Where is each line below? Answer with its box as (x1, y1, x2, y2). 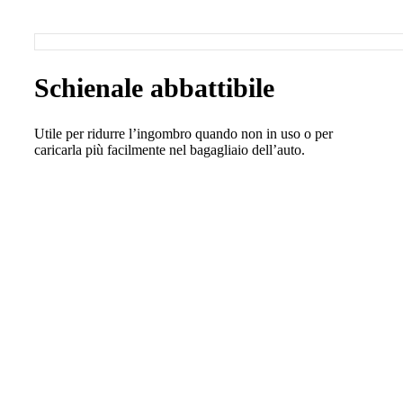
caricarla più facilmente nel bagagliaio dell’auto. (34, 141, 305, 157)
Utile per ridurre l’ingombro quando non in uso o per (34, 125, 333, 141)
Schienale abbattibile (34, 72, 274, 103)
